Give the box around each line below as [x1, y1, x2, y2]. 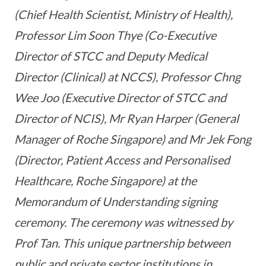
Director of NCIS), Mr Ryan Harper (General [14, 111, 239, 126]
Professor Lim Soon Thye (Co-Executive [14, 28, 216, 43]
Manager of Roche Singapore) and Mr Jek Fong [14, 132, 251, 147]
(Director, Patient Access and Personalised [14, 153, 230, 167]
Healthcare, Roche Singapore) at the [14, 173, 197, 188]
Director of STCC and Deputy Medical [14, 49, 207, 64]
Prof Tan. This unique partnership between [14, 236, 230, 251]
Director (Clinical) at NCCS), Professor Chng [14, 69, 240, 84]
